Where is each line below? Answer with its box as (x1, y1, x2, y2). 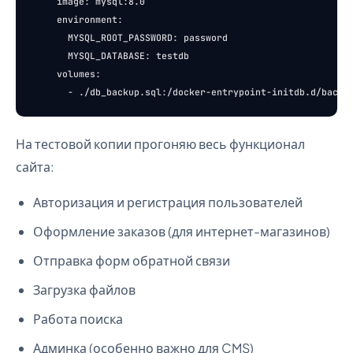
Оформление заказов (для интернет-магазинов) (33, 223, 330, 240)
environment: (35, 13, 123, 25)
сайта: (16, 158, 54, 175)
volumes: (35, 68, 101, 80)
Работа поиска (33, 310, 123, 327)
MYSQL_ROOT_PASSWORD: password (35, 32, 228, 43)
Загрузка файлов (33, 281, 136, 298)
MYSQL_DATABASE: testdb (35, 50, 189, 61)
